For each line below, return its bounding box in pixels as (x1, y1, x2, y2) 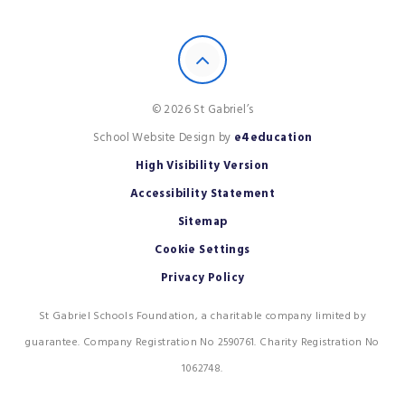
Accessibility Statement (129, 184, 276, 202)
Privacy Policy (160, 268, 245, 286)
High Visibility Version (136, 156, 269, 174)
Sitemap (177, 212, 228, 230)
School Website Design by (92, 128, 234, 146)
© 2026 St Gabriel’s (151, 100, 254, 118)
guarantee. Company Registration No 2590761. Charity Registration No (25, 334, 380, 351)
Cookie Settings (155, 240, 250, 258)
